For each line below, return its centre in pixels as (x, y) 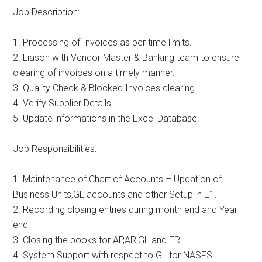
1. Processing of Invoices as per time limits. (103, 43)
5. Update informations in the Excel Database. (106, 119)
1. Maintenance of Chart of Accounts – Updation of (118, 180)
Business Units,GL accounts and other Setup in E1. (115, 195)
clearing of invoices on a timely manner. (94, 73)
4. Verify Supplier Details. (63, 104)
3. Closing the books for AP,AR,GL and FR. (98, 240)
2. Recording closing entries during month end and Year (125, 210)
